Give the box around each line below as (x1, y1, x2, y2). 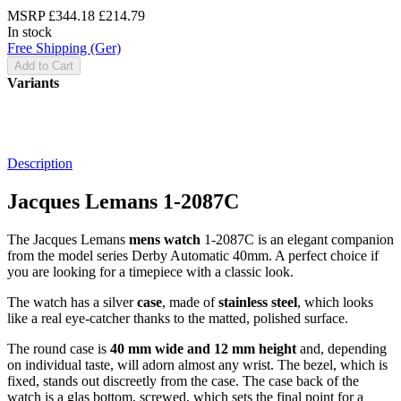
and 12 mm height (187, 340, 296, 356)
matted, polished (209, 310, 301, 326)
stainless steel (218, 294, 297, 310)
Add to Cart (14, 58, 73, 73)
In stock (7, 23, 52, 39)
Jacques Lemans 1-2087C (7, 189, 239, 213)
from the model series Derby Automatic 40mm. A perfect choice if (7, 247, 379, 263)
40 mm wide (110, 340, 187, 356)
